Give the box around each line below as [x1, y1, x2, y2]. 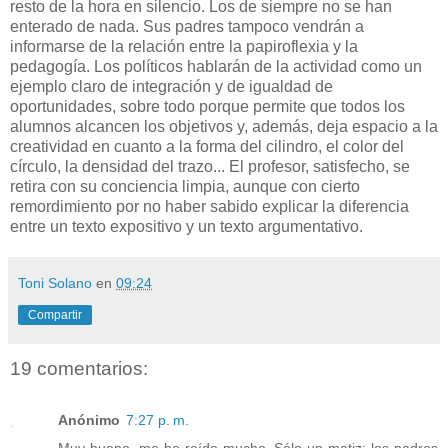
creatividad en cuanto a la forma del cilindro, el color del [10, 137, 404, 155]
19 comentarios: [10, 357, 148, 379]
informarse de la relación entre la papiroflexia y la [10, 37, 358, 55]
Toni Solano [18, 274, 92, 291]
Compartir [28, 307, 82, 322]
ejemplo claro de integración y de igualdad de [10, 77, 333, 95]
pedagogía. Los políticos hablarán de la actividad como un [10, 57, 422, 75]
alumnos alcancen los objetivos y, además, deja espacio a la [10, 117, 438, 135]
